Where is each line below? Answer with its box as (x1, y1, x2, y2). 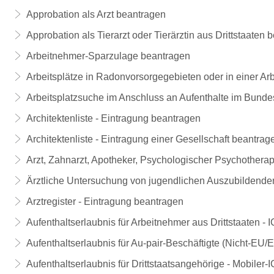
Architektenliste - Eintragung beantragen (26, 113, 201, 124)
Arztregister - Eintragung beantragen (26, 196, 183, 207)
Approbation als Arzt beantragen (26, 9, 166, 20)
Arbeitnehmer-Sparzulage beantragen (26, 51, 190, 61)
